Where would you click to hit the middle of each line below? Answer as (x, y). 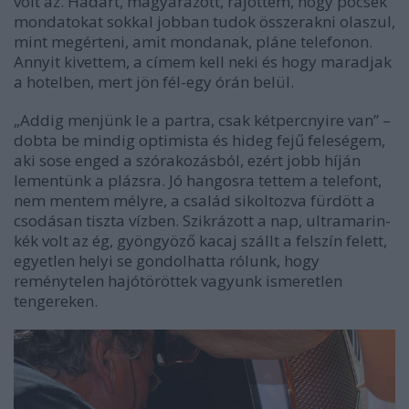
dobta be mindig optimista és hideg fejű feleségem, (199, 140)
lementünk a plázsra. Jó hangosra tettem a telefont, (198, 180)
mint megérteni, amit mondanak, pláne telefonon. (193, 41)
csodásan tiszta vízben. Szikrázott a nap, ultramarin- (202, 220)
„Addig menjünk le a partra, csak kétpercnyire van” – (202, 120)
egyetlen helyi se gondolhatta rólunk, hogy (167, 260)
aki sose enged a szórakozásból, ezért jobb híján (187, 160)
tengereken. (56, 300)
